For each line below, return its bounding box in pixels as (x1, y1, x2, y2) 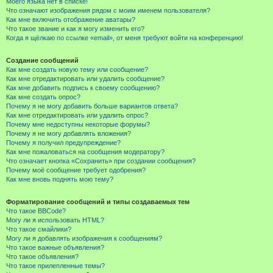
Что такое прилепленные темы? (6, 262, 105, 269)
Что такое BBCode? (6, 207, 66, 214)
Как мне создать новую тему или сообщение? (6, 66, 148, 73)
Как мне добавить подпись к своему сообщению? (6, 84, 160, 91)
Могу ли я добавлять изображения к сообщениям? (6, 235, 162, 242)
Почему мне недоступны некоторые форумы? (6, 121, 150, 128)
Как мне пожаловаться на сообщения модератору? (6, 148, 165, 155)
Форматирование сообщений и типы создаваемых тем (6, 198, 190, 205)
